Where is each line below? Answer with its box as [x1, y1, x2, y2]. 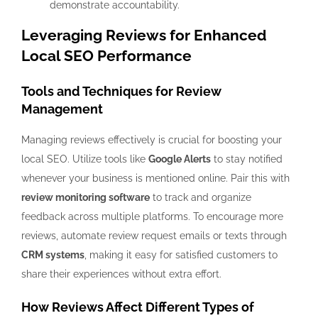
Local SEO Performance [21, 46, 192, 65]
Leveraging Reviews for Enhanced [21, 26, 267, 44]
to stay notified [211, 153, 283, 165]
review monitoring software [21, 191, 150, 203]
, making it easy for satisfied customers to [84, 248, 278, 261]
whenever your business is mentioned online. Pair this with [21, 172, 290, 184]
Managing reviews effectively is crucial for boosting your [21, 133, 282, 146]
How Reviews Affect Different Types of [21, 299, 254, 314]
